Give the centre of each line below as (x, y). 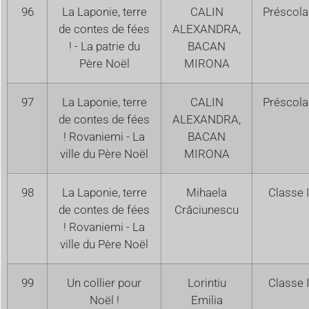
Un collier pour (104, 282)
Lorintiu (207, 282)
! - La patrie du (104, 46)
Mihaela (207, 192)
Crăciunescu (207, 209)
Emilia (207, 300)
